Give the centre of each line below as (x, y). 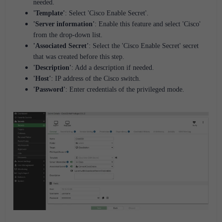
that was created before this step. (79, 56)
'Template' (49, 13)
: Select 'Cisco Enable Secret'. (108, 13)
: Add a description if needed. (113, 67)
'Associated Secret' (61, 46)
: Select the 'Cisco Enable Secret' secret (144, 46)
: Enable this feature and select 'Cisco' (148, 24)
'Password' (49, 89)
